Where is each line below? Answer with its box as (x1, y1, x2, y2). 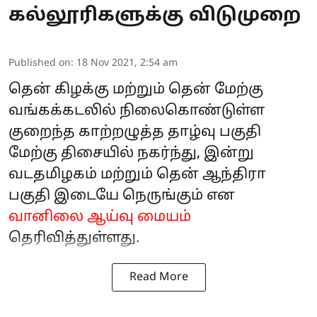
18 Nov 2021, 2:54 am (76, 57, 178, 70)
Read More (129, 270, 188, 285)
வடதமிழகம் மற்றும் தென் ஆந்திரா (8, 166, 266, 184)
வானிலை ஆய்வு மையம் (8, 209, 191, 226)
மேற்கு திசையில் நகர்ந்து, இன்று (8, 145, 254, 163)
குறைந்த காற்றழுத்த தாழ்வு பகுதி (8, 124, 261, 142)
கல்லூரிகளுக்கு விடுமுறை (8, 4, 301, 28)
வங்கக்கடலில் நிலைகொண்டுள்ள (8, 103, 265, 120)
